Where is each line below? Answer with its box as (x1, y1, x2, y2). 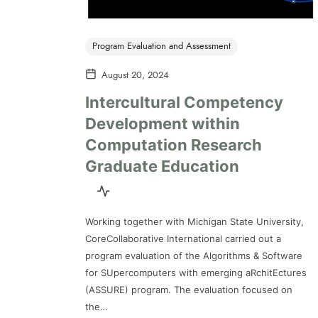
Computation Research (85, 135, 262, 154)
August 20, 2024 (102, 69, 169, 82)
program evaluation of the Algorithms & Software (85, 249, 302, 261)
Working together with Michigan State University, (85, 215, 304, 227)
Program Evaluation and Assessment (92, 40, 231, 53)
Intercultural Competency (85, 92, 283, 111)
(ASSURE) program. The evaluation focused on (85, 283, 292, 295)
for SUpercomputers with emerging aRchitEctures (85, 266, 307, 278)
